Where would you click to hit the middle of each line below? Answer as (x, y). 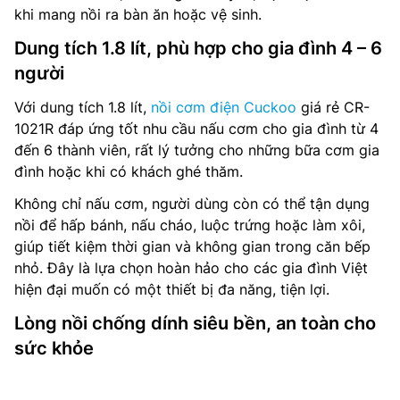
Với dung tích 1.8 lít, (83, 107)
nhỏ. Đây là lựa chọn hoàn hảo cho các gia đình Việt (191, 268)
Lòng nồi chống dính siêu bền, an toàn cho (195, 323)
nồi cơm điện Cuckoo (224, 107)
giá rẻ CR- (333, 107)
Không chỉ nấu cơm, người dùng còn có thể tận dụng (192, 204)
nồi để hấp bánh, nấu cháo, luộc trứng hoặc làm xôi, (190, 225)
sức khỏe (54, 348)
